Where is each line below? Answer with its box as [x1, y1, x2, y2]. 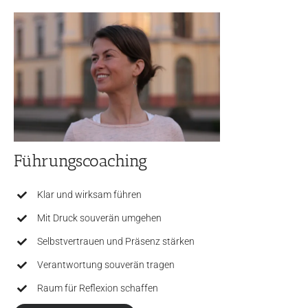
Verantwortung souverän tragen [36, 259, 175, 271]
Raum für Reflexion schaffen [36, 283, 158, 294]
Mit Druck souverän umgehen [36, 212, 162, 224]
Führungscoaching [13, 151, 147, 171]
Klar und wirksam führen [36, 189, 142, 201]
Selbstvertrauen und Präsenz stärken [36, 236, 195, 247]
